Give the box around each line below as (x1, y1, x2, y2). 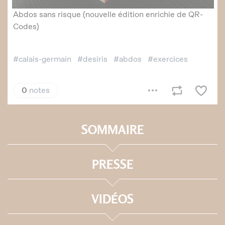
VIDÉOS (91, 191, 134, 207)
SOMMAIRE (81, 122, 144, 138)
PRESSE (91, 157, 134, 172)
